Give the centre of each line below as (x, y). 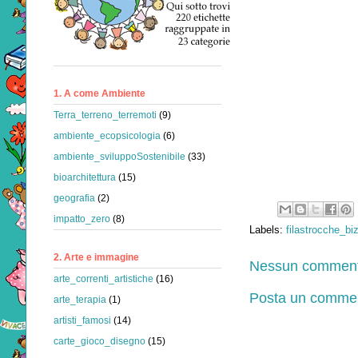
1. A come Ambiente (99, 94)
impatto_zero (82, 219)
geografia (74, 199)
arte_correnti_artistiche (103, 279)
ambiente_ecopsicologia (107, 136)
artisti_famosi (82, 321)
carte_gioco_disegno (99, 342)
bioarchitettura (85, 178)
